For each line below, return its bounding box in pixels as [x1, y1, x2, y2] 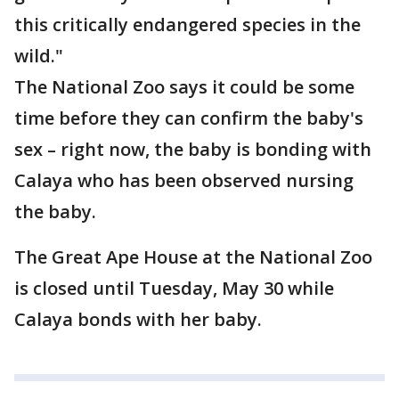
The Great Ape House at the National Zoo [14, 245, 372, 269]
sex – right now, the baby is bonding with [14, 137, 371, 161]
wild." [14, 44, 68, 68]
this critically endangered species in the [14, 12, 361, 37]
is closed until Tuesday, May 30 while [14, 276, 334, 300]
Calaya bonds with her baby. [14, 307, 266, 331]
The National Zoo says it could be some [14, 75, 354, 99]
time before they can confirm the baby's [14, 106, 363, 130]
